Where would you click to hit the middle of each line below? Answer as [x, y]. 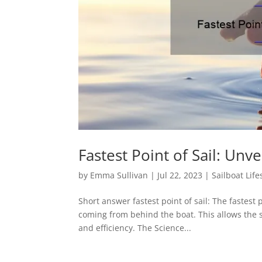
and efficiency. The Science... [135, 227]
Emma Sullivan [119, 175]
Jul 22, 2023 [180, 175]
